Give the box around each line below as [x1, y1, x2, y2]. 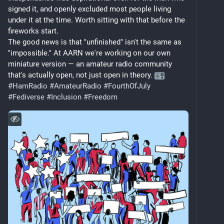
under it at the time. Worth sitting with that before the [8, 15, 185, 24]
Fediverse [12, 92, 44, 101]
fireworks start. [8, 26, 58, 35]
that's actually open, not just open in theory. [8, 70, 154, 79]
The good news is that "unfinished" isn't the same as [8, 37, 181, 46]
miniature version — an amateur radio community [8, 59, 172, 68]
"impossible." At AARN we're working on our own [8, 48, 170, 57]
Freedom [88, 92, 117, 101]
